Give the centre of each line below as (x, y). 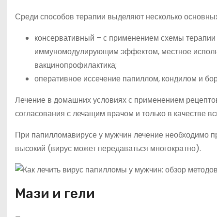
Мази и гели (55, 194)
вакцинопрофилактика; (76, 65)
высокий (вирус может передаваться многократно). (108, 148)
